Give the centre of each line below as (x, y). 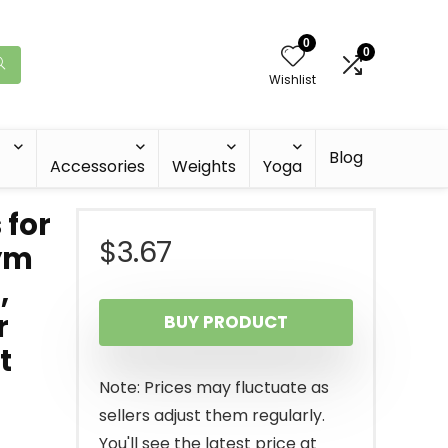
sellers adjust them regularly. (212, 415)
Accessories (97, 166)
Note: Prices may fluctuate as (214, 387)
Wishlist (292, 79)
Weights (204, 166)
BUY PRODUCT (226, 322)
